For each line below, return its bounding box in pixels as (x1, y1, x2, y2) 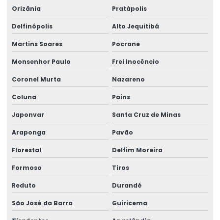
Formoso (12, 163, 42, 172)
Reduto (12, 181, 36, 190)
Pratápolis (111, 4, 147, 13)
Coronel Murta (12, 75, 61, 83)
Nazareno (111, 75, 145, 83)
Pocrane (111, 39, 140, 48)
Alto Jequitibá (111, 22, 159, 30)
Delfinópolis (12, 22, 53, 30)
